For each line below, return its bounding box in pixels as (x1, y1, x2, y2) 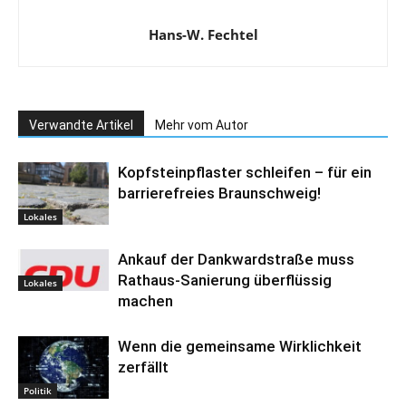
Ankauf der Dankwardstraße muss (118, 250, 354, 269)
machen (118, 292, 173, 311)
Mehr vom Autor (155, 118, 248, 133)
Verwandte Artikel (29, 118, 133, 133)
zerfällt (118, 358, 169, 377)
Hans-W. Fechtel (148, 25, 258, 44)
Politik (24, 384, 52, 398)
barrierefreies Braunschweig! (118, 184, 321, 203)
